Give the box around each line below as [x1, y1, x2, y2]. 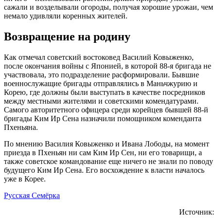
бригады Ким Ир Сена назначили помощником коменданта [4, 114, 201, 123]
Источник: [179, 208, 214, 217]
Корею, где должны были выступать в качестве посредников [4, 88, 205, 97]
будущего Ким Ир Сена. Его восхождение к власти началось [4, 166, 204, 175]
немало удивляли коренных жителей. [4, 12, 127, 20]
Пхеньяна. [4, 123, 38, 132]
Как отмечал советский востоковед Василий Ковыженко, [4, 53, 194, 62]
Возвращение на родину [4, 30, 130, 43]
